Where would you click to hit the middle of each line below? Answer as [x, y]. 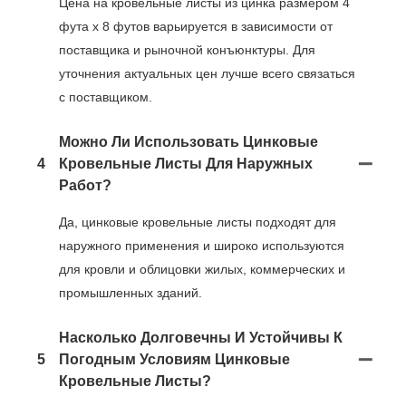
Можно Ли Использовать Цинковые [188, 141]
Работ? [85, 185]
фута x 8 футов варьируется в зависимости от [196, 26]
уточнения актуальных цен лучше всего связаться [207, 73]
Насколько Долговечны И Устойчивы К [201, 337]
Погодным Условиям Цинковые [174, 359]
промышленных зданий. [130, 292]
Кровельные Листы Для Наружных [186, 163]
